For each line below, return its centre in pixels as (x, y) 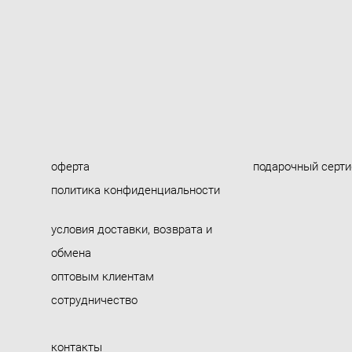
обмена (71, 252)
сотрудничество (94, 299)
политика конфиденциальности (136, 189)
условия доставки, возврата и (132, 229)
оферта (70, 166)
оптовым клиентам (103, 276)
